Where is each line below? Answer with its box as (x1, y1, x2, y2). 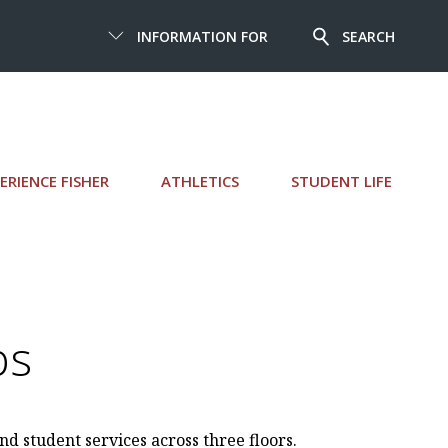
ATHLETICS (161, 171, 239, 192)
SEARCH (342, 27, 396, 46)
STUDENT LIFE (291, 171, 392, 192)
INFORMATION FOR (136, 27, 268, 46)
